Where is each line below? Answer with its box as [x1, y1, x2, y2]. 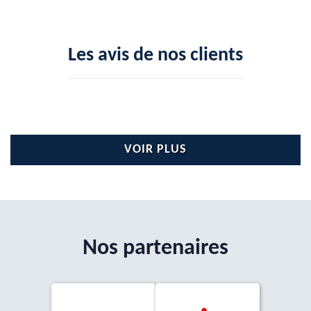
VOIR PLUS [124, 143, 187, 156]
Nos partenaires [83, 237, 228, 260]
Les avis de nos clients [68, 46, 243, 65]
